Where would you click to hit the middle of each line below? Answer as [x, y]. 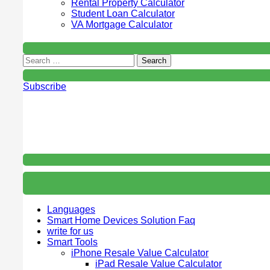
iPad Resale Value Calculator [159, 263]
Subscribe [45, 86]
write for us [70, 231]
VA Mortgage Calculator [122, 24]
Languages [71, 209]
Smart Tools [72, 242]
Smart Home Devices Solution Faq [121, 220]
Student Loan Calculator [123, 13]
